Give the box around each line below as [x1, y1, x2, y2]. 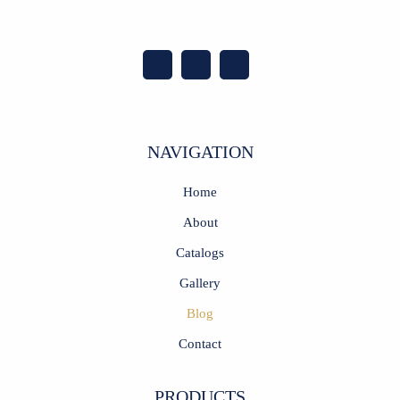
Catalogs [176, 244, 224, 260]
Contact [179, 335, 221, 351]
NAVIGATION [146, 141, 254, 162]
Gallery [179, 274, 221, 290]
